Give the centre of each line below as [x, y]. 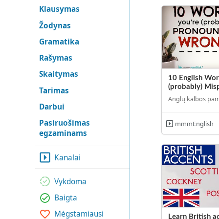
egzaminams [63, 133]
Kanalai [68, 157]
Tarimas [54, 90]
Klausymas [59, 9]
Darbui [52, 107]
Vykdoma [71, 181]
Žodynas [55, 25]
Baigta [66, 198]
